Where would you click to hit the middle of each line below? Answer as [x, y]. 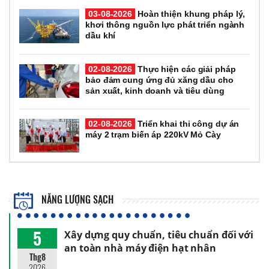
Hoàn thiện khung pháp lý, [190, 14]
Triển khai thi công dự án [187, 123]
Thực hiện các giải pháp [186, 69]
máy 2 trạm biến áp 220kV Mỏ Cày [153, 134]
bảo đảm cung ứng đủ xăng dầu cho [159, 80]
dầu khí [101, 36]
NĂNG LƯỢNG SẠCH [77, 200]
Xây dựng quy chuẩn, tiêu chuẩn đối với [159, 235]
